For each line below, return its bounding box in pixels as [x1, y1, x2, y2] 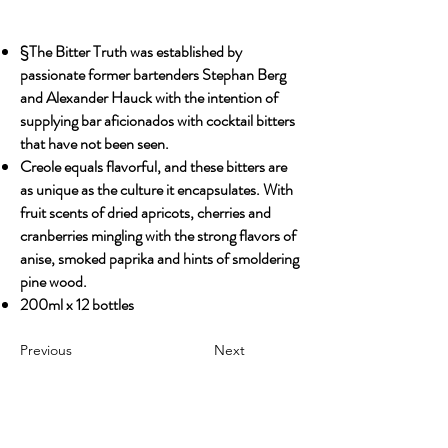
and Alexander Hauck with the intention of [20, 86, 278, 109]
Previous [20, 341, 72, 359]
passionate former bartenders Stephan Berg [20, 63, 286, 86]
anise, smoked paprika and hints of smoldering [20, 247, 299, 270]
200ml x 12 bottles [20, 293, 134, 316]
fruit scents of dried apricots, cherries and [20, 201, 271, 224]
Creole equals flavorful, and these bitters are [20, 155, 287, 178]
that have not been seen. [20, 132, 169, 155]
